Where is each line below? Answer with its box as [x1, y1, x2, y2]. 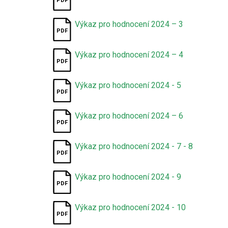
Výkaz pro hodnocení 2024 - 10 [75, 203, 186, 212]
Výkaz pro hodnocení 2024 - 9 [75, 172, 182, 182]
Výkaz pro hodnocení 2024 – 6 [75, 111, 184, 121]
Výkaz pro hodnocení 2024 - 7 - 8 [75, 141, 193, 151]
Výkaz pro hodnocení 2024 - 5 [75, 80, 182, 90]
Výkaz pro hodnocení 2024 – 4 [75, 50, 184, 60]
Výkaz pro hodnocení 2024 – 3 [75, 19, 184, 29]
